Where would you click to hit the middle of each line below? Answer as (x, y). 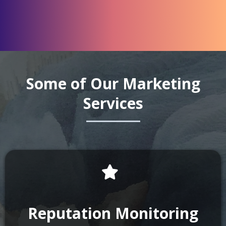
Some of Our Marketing (113, 83)
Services (113, 103)
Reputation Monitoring (113, 213)
